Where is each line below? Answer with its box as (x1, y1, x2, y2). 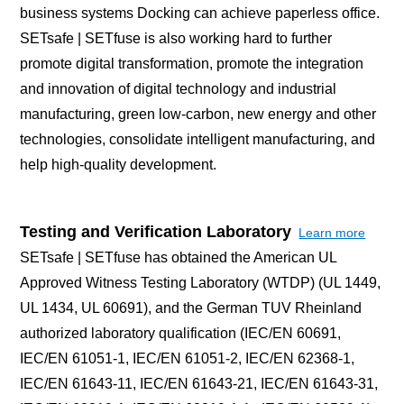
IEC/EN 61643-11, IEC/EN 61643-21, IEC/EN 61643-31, (20, 375, 379, 391)
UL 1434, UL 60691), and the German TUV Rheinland (20, 299, 363, 316)
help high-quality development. (20, 156, 217, 172)
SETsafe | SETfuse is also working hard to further (20, 30, 333, 46)
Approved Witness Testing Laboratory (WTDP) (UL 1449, (20, 274, 381, 290)
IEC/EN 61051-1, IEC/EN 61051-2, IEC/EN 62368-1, (20, 350, 355, 366)
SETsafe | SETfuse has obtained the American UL (20, 249, 337, 265)
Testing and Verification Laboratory (20, 222, 292, 241)
